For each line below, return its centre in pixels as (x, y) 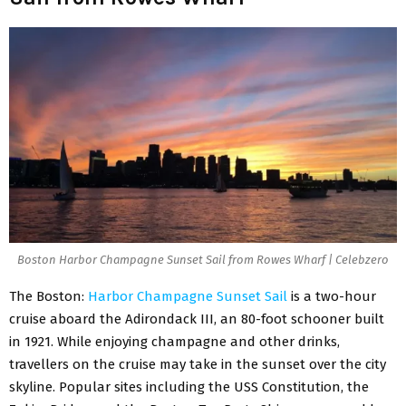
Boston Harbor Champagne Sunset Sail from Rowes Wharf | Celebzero (203, 259)
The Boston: (48, 297)
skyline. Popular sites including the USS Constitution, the (189, 387)
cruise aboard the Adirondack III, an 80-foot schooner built (197, 319)
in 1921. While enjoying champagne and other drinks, (174, 342)
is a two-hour (332, 297)
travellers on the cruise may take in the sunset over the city (198, 365)
